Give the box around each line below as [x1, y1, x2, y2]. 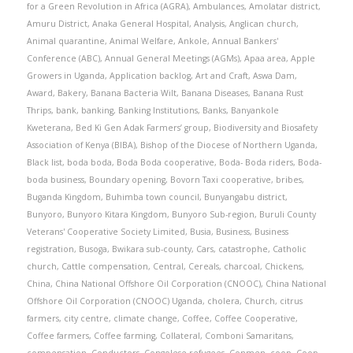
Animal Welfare [109, 35, 173, 46]
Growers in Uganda [26, 70, 105, 81]
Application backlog [109, 70, 191, 81]
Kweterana [26, 122, 71, 133]
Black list [26, 157, 62, 168]
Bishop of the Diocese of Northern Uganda [139, 139, 315, 150]
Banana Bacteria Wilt [90, 87, 176, 98]
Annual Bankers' [211, 35, 278, 46]
